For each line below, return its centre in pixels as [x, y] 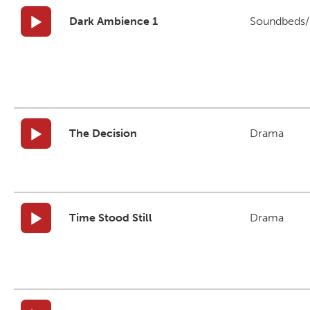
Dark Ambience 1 [113, 21]
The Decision [103, 133]
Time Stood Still [111, 218]
